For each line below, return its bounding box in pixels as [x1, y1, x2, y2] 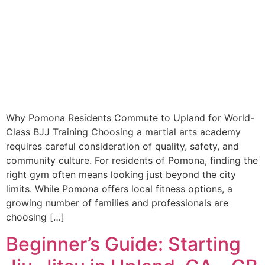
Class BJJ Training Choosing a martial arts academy [6, 126, 241, 138]
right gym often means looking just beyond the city [6, 169, 236, 181]
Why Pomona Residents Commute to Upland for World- [6, 112, 254, 124]
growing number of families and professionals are [6, 197, 228, 209]
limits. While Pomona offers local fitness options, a [6, 183, 232, 195]
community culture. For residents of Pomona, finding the [6, 154, 258, 167]
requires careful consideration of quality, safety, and [6, 140, 239, 153]
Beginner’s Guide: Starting [6, 232, 241, 256]
